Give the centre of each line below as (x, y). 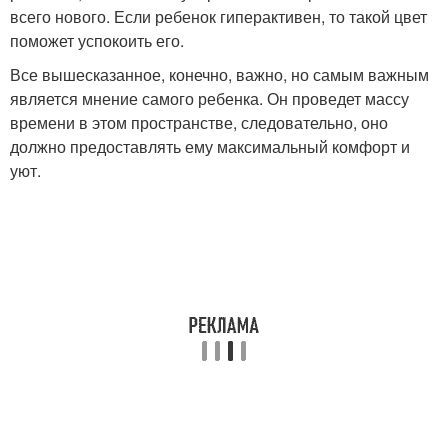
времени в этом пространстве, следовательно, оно (199, 123)
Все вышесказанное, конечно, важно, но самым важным (219, 75)
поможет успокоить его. (97, 41)
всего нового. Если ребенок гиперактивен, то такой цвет (218, 17)
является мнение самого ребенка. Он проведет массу (209, 99)
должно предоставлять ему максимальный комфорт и (210, 147)
